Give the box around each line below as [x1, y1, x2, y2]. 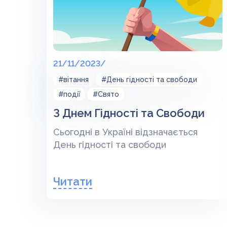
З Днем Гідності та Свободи [53, 106, 205, 120]
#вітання [58, 75, 89, 84]
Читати [53, 175, 92, 188]
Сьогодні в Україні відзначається [53, 127, 198, 137]
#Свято [93, 90, 119, 98]
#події [58, 90, 80, 98]
